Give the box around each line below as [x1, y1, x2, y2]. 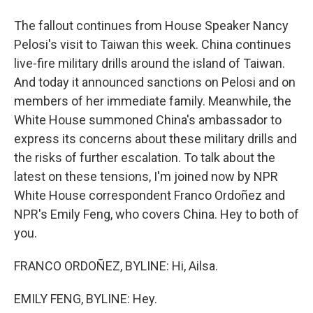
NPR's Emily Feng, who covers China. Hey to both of [14, 207, 299, 221]
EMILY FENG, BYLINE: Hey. [14, 291, 157, 306]
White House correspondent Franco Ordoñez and [14, 188, 285, 203]
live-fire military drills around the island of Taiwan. [14, 56, 285, 71]
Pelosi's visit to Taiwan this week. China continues [14, 37, 291, 52]
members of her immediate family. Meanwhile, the [14, 94, 291, 108]
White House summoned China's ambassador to [14, 112, 282, 127]
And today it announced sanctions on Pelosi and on [14, 75, 296, 89]
